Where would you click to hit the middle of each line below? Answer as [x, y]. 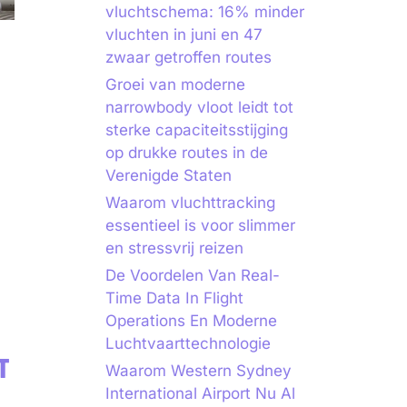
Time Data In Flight [174, 298]
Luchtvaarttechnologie [188, 343]
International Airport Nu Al [200, 393]
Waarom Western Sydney [199, 371]
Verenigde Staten [169, 175]
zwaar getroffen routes [189, 57]
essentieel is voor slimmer [200, 225]
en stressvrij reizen [174, 248]
